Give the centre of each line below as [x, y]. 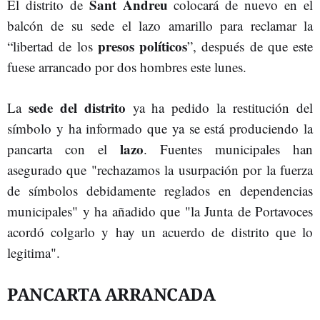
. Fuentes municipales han [228, 149]
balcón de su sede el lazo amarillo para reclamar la [160, 25]
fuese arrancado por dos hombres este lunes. [127, 67]
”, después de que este [250, 46]
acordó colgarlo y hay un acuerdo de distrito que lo [160, 232]
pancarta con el [64, 149]
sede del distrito [77, 107]
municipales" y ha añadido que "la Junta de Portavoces [160, 211]
